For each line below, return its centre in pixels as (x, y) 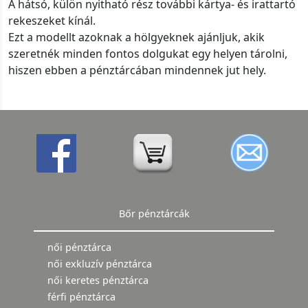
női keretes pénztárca (98, 280)
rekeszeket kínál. (52, 21)
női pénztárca (79, 247)
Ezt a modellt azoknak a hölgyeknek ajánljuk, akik (136, 37)
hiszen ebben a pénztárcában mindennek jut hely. (137, 70)
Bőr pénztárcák (154, 214)
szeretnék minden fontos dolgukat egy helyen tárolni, (148, 54)
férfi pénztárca (81, 297)
